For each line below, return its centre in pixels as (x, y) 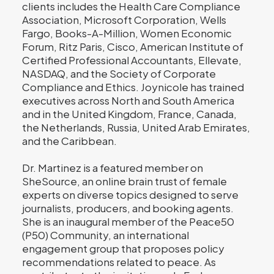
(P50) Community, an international (106, 235)
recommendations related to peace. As (119, 262)
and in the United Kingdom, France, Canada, (129, 114)
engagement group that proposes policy (123, 248)
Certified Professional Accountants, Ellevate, (132, 60)
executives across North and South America (128, 100)
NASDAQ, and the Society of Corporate (119, 73)
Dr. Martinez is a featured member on (113, 168)
